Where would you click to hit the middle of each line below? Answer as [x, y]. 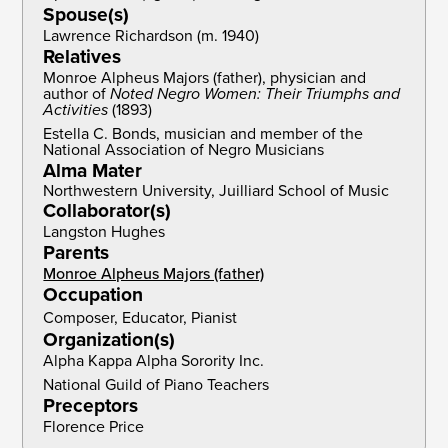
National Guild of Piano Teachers [156, 385]
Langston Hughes [104, 232]
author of [77, 94]
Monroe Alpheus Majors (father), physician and [205, 78]
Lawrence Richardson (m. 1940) [151, 36]
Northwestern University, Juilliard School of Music [216, 191]
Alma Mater [93, 171]
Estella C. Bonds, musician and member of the [203, 134]
